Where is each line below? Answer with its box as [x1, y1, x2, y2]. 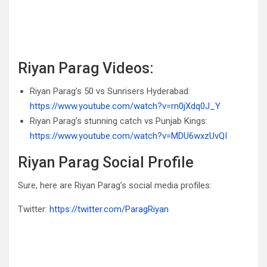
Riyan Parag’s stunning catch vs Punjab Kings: [30, 116, 207, 127]
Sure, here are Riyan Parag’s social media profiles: [18, 180, 212, 191]
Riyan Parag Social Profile [18, 154, 194, 172]
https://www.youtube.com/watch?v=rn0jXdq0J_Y [30, 101, 221, 112]
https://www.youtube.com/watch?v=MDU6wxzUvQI [30, 131, 227, 142]
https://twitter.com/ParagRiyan [49, 204, 169, 215]
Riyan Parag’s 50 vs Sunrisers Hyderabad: [30, 86, 190, 97]
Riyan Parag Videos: [18, 60, 154, 77]
